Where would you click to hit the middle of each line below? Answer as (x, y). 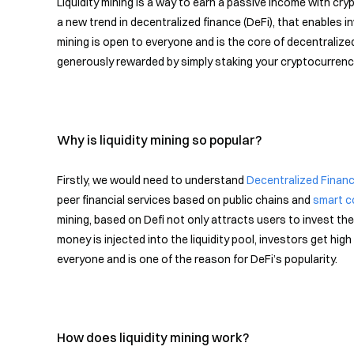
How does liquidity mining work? (153, 337)
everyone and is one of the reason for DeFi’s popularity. (197, 259)
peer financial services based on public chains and (185, 200)
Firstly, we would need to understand (152, 180)
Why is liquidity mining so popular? (159, 140)
